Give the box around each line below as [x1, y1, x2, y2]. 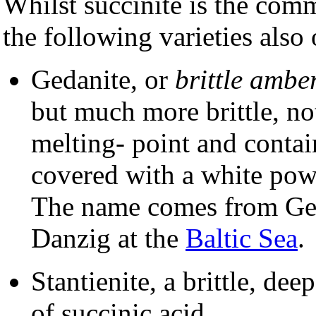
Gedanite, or [31, 64, 175, 95]
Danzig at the [31, 223, 186, 254]
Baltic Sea [186, 223, 298, 254]
